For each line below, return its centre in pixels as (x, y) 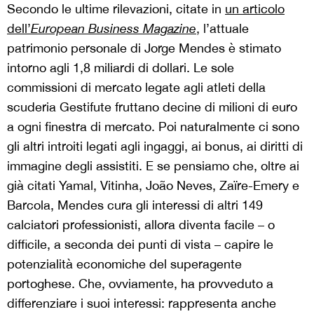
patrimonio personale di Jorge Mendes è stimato (144, 48)
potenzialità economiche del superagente (124, 264)
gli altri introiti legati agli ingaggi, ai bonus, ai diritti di (155, 146)
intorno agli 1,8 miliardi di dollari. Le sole (121, 67)
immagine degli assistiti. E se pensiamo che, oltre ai (153, 165)
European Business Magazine (114, 28)
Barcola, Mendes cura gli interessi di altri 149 (135, 205)
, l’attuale (223, 28)
